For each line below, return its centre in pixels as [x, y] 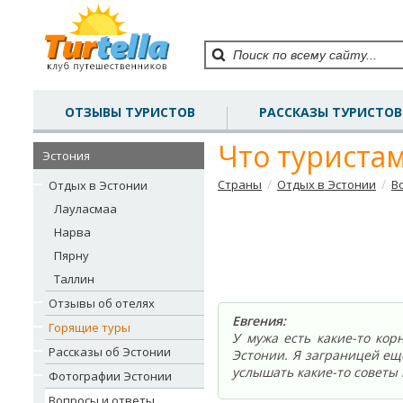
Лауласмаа [85, 209]
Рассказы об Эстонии [110, 352]
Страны [240, 184]
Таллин [74, 279]
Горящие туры [90, 327]
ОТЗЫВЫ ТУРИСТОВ [130, 112]
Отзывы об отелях [102, 303]
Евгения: [259, 321]
